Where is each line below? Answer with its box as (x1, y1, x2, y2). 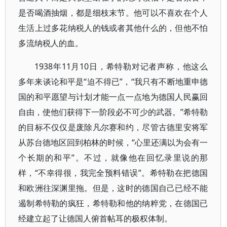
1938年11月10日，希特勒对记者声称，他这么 (34, 61, 208, 72)
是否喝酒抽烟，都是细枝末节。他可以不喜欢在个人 (18, 7, 208, 18)
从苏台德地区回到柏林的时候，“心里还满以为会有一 (18, 137, 208, 148)
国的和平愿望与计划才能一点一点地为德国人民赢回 (18, 91, 208, 102)
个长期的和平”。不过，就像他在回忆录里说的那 (18, 152, 208, 163)
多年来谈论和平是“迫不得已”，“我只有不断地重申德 (18, 76, 208, 87)
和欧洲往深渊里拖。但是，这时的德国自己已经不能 (18, 182, 208, 194)
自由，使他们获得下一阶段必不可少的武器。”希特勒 (18, 106, 208, 118)
